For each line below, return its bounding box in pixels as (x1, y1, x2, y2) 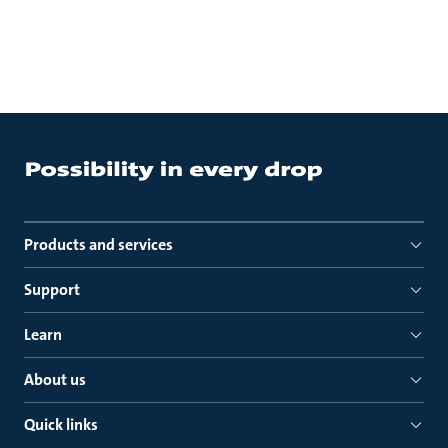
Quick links (24, 414, 98, 435)
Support (24, 279, 80, 300)
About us (24, 369, 86, 390)
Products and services (24, 234, 173, 255)
